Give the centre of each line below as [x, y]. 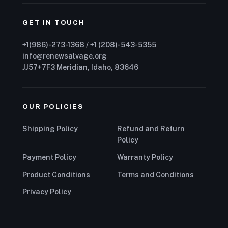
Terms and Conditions [155, 174]
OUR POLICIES [53, 107]
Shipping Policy [50, 129]
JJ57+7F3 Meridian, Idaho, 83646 [80, 67]
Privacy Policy [47, 192]
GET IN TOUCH [54, 23]
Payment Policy [49, 157]
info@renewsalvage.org [65, 56]
